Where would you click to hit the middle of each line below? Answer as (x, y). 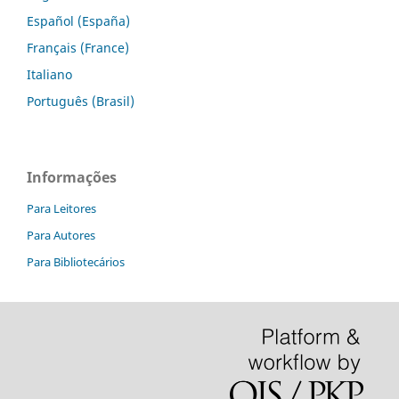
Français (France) (78, 48)
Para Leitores (61, 209)
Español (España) (78, 21)
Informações (72, 178)
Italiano (49, 75)
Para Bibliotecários (76, 262)
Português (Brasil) (81, 102)
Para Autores (61, 236)
